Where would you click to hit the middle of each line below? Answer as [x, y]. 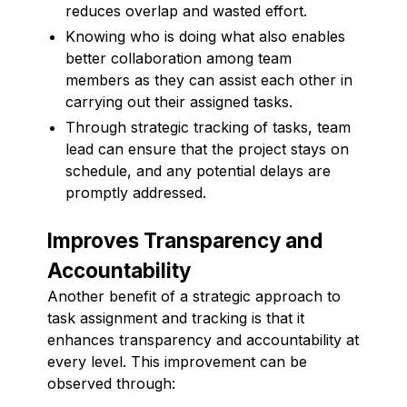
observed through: [111, 383]
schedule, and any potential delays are [198, 170]
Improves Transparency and [185, 240]
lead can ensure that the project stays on [207, 149]
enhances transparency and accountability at [203, 339]
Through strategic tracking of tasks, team [208, 127]
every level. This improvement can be [177, 361]
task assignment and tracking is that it [176, 318]
